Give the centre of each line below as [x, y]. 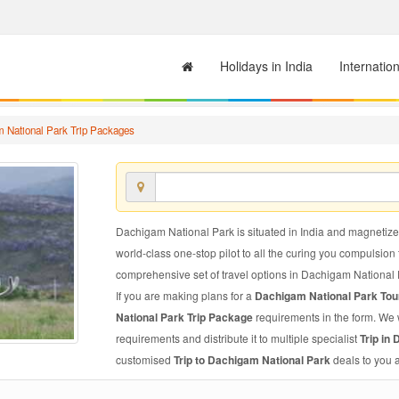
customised [144, 359]
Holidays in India [266, 66]
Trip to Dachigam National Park [253, 360]
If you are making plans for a [185, 295]
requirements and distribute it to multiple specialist [237, 338]
